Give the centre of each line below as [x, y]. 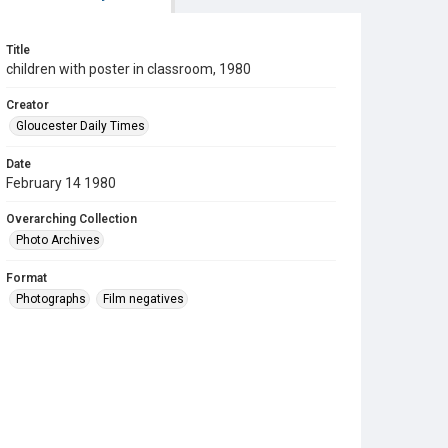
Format [26, 278]
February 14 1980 [61, 183]
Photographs [51, 299]
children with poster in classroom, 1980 [128, 69]
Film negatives [143, 299]
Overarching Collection [71, 219]
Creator [27, 105]
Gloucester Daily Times [80, 126]
